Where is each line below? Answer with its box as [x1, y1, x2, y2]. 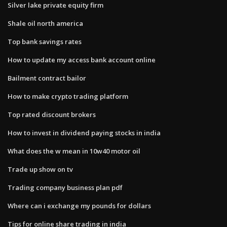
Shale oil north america [8, 18, 83, 28]
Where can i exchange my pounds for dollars [8, 201, 151, 210]
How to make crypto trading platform [8, 91, 128, 101]
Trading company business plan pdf [8, 182, 123, 192]
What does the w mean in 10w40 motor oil [8, 146, 140, 156]
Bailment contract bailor [8, 73, 86, 83]
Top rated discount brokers [8, 109, 96, 119]
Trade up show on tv [8, 164, 73, 174]
